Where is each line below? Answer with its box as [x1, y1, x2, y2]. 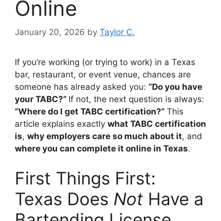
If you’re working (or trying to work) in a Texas [15, 57, 195, 68]
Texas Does [15, 188, 113, 209]
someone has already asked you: [15, 82, 148, 92]
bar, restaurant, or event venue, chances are [15, 70, 191, 80]
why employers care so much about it [27, 131, 182, 142]
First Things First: [15, 167, 156, 188]
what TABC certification [108, 119, 206, 129]
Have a [143, 188, 204, 209]
